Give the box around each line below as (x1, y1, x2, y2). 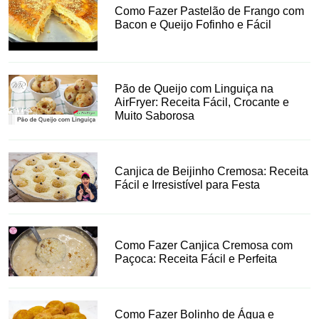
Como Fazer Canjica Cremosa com (115, 239, 293, 252)
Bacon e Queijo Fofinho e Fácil (115, 18, 272, 31)
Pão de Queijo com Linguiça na (115, 82, 274, 95)
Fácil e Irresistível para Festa (115, 178, 261, 191)
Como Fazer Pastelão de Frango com (115, 4, 305, 17)
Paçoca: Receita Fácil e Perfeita (115, 253, 278, 266)
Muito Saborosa (115, 109, 195, 122)
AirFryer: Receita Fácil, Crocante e (115, 95, 290, 108)
